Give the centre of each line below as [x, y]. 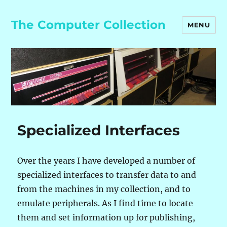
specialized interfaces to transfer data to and [107, 175]
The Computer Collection [89, 25]
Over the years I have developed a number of [106, 160]
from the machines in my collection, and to [104, 189]
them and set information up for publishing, [106, 217]
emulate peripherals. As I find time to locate [105, 203]
